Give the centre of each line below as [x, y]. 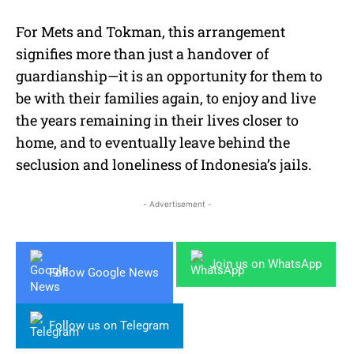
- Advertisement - [177, 204]
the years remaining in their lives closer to [157, 121]
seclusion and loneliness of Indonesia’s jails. [164, 165]
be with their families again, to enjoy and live [166, 98]
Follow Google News [104, 272]
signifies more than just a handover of [142, 54]
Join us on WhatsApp [265, 264]
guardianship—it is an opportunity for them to [169, 76]
